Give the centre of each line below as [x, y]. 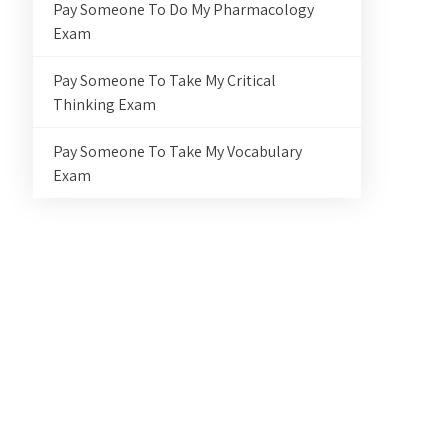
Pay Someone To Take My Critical [165, 80]
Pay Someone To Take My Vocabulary [178, 151]
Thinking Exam [105, 104]
